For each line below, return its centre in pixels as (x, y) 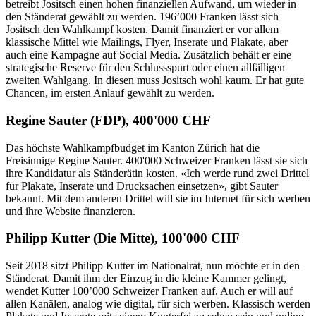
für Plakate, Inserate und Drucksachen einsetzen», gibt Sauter (142, 186)
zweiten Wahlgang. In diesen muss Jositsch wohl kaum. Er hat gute (155, 80)
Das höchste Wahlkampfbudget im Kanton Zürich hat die (133, 147)
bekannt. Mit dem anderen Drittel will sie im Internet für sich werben (158, 198)
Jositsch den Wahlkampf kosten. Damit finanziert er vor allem (142, 30)
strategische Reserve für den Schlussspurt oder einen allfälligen (145, 68)
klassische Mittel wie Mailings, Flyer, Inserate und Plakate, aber (147, 42)
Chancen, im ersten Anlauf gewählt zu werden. (110, 93)
